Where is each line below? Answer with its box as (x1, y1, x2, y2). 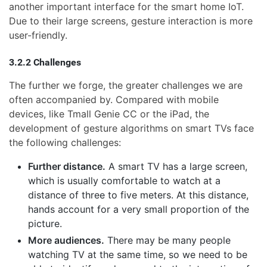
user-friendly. (9, 29, 67, 41)
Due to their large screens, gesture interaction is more (9, 14, 253, 27)
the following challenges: (9, 136, 121, 148)
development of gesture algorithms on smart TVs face (9, 122, 254, 134)
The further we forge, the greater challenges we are (9, 79, 243, 91)
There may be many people (104, 234, 231, 246)
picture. (28, 217, 62, 229)
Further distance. (28, 160, 105, 172)
